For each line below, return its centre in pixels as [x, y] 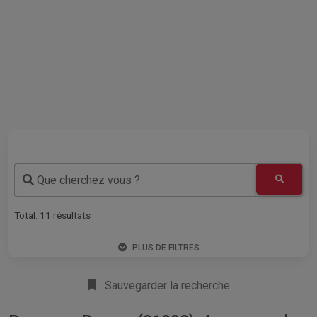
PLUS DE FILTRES [166, 247]
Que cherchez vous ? [87, 180]
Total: [27, 215]
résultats [71, 215]
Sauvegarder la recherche [166, 285]
